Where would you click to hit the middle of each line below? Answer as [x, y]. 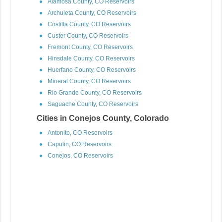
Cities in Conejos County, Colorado [103, 118]
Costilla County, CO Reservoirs [89, 24]
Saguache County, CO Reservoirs [93, 104]
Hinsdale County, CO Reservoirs [91, 58]
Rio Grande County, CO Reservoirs [95, 93]
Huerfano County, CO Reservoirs [92, 70]
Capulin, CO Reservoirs [80, 144]
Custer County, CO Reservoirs [88, 36]
